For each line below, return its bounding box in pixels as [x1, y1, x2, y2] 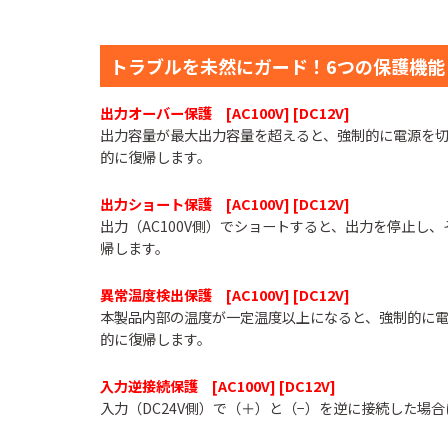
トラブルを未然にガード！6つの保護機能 [110, 53, 445, 79]
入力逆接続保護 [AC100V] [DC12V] [100, 375, 336, 396]
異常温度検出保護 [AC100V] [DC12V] [100, 284, 350, 305]
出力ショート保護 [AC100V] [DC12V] [100, 193, 350, 214]
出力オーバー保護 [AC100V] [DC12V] [100, 102, 350, 123]
